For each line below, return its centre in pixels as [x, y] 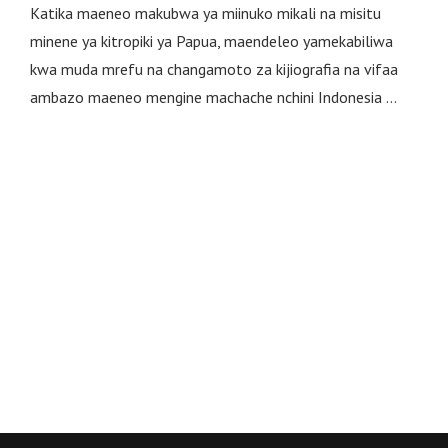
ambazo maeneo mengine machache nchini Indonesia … [213, 96]
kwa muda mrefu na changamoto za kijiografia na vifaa [213, 68]
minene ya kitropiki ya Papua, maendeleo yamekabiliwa [211, 40]
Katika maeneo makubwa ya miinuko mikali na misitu [205, 12]
